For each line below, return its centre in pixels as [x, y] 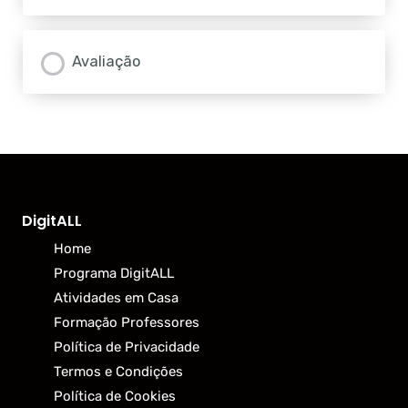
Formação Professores [127, 322]
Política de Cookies [115, 396]
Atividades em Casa [116, 297]
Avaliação [107, 62]
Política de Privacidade [127, 347]
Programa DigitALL [114, 273]
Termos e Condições [118, 371]
